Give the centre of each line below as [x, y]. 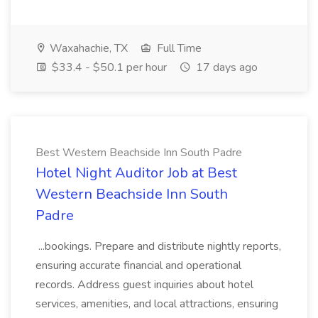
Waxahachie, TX [87, 48]
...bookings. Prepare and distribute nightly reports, [158, 246]
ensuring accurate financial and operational [138, 265]
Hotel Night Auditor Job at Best [136, 173]
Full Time [178, 48]
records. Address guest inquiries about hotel [144, 285]
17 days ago [225, 67]
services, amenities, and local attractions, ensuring [157, 304]
